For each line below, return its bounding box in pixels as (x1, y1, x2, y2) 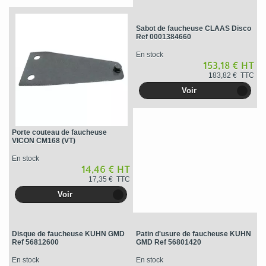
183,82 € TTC (208, 71, 254, 80)
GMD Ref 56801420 (135, 237, 201, 246)
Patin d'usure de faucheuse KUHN (135, 229, 251, 238)
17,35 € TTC (88, 175, 130, 184)
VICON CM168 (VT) (11, 137, 75, 145)
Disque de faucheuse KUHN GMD (11, 229, 125, 238)
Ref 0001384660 (135, 32, 191, 41)
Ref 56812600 (11, 237, 59, 246)
